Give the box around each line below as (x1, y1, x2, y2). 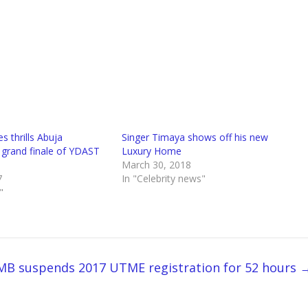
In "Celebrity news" (122, 172, 206, 186)
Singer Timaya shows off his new (122, 131, 269, 144)
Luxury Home (122, 144, 182, 158)
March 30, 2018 (122, 158, 192, 172)
